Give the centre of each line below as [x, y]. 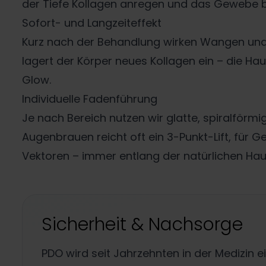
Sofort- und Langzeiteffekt [92, 23]
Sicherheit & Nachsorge [142, 224]
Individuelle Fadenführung [90, 99]
